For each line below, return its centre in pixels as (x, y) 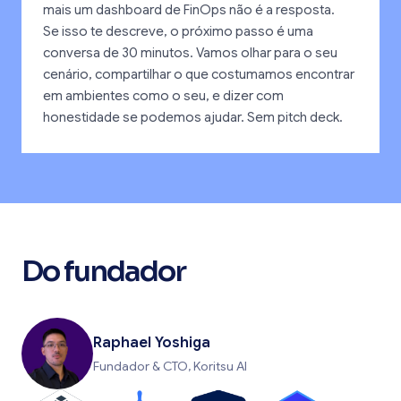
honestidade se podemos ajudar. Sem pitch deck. (193, 118)
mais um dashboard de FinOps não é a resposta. (189, 10)
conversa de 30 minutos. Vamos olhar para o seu (190, 53)
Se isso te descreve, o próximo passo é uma (178, 32)
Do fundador (103, 272)
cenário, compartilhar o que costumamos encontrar (199, 75)
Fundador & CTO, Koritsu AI (170, 367)
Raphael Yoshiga (152, 343)
